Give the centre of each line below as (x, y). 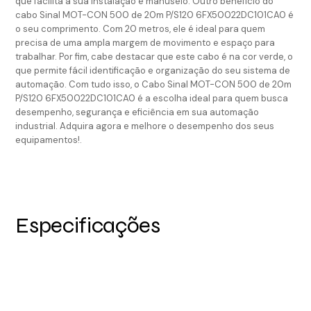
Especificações (88, 225)
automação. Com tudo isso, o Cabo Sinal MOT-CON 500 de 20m (154, 84)
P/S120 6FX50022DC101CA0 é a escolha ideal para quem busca (152, 98)
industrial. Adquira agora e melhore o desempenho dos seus (145, 126)
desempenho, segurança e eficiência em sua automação (137, 112)
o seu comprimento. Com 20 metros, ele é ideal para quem (141, 28)
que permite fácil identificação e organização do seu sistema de (153, 70)
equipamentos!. (49, 140)
